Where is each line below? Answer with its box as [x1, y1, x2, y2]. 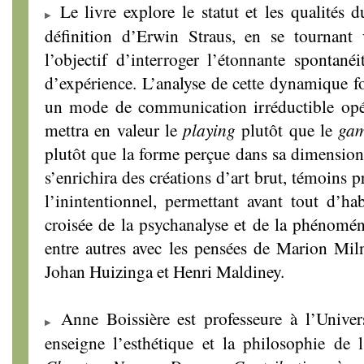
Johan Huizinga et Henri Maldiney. [45, 259, 284, 283]
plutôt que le [241, 118, 338, 141]
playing [183, 118, 242, 141]
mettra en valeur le [45, 118, 183, 141]
